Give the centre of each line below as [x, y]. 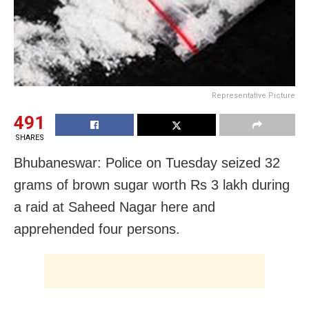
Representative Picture [253, 95]
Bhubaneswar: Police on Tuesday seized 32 [147, 162]
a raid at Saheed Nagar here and [114, 207]
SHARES [29, 137]
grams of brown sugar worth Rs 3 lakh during [152, 185]
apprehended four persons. [97, 229]
